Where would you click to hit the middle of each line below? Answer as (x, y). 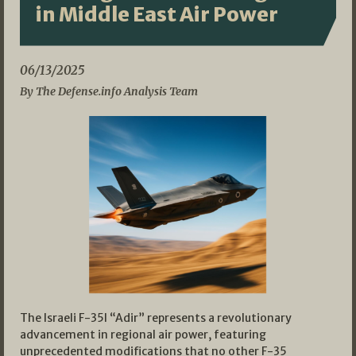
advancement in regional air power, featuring (143, 335)
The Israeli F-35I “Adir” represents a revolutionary (156, 318)
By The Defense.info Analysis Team (109, 91)
